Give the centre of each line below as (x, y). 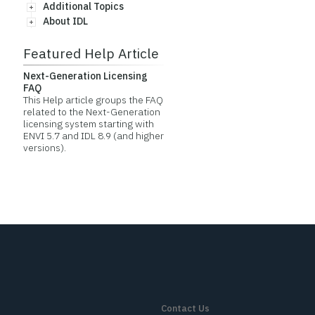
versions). (44, 148)
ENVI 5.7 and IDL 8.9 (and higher (93, 136)
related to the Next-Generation (91, 112)
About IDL (65, 21)
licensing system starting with (88, 124)
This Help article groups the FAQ (93, 100)
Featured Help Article (91, 53)
